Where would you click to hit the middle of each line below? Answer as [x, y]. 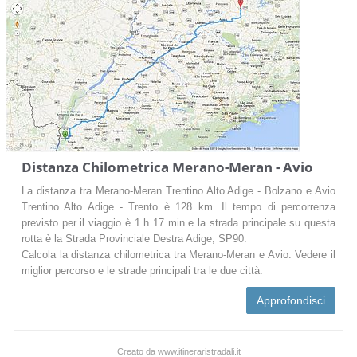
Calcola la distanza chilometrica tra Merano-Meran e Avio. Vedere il [178, 255]
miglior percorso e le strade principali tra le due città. [142, 271]
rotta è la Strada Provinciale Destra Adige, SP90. [134, 239]
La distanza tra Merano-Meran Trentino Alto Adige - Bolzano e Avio [178, 191]
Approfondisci [291, 300]
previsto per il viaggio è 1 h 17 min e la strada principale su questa [178, 223]
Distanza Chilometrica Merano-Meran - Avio [167, 167]
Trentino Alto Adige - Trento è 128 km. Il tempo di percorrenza [178, 207]
